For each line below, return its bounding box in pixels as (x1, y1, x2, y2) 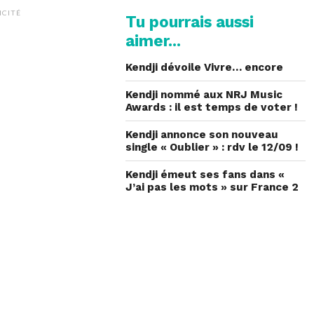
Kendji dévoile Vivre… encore (125, 60, 284, 74)
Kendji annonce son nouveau (125, 128, 279, 141)
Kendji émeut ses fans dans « (125, 168, 285, 181)
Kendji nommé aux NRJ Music (125, 88, 283, 101)
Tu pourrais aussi (125, 12, 254, 31)
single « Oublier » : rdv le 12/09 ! (125, 140, 299, 153)
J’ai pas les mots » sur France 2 (125, 180, 299, 193)
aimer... (125, 31, 182, 50)
